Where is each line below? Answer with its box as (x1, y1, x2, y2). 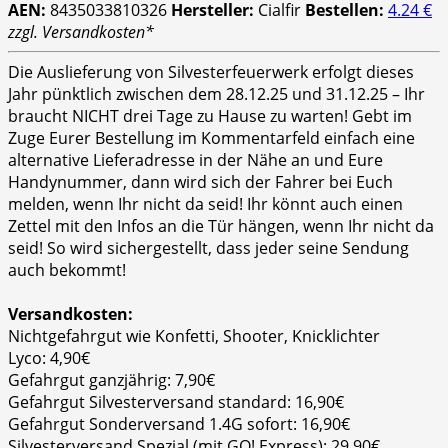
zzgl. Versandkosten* (8, 21, 154, 44)
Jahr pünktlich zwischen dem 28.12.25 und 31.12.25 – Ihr (8, 83, 425, 106)
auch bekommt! (8, 259, 126, 282)
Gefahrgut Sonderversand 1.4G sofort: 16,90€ (8, 413, 350, 436)
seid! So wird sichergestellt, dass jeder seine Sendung (8, 237, 409, 260)
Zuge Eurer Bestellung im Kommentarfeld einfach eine (8, 127, 415, 150)
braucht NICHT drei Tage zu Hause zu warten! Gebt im (8, 105, 412, 128)
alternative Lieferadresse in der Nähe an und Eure (8, 149, 383, 172)
